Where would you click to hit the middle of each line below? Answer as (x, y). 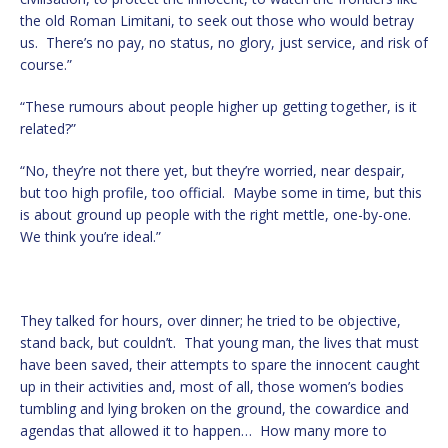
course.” (46, 64)
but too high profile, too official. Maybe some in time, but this (221, 192)
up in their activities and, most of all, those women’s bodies (212, 386)
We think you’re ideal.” (90, 236)
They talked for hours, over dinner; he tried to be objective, (210, 320)
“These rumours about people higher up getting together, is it (218, 106)
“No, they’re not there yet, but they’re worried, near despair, (212, 170)
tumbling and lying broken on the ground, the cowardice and (214, 408)
